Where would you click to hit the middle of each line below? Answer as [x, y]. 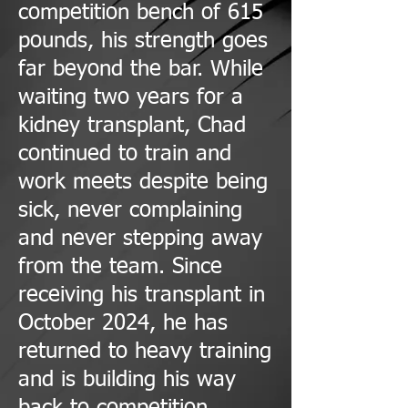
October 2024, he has [123, 323]
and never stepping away [140, 239]
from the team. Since [120, 267]
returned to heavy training [145, 352]
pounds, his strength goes [143, 41]
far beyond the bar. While [141, 69]
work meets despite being [143, 182]
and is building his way [127, 380]
